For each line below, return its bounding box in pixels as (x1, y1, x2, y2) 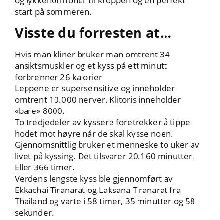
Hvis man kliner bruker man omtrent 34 (14, 49, 170, 60)
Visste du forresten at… (14, 24, 171, 42)
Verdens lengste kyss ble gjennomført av (14, 173, 173, 185)
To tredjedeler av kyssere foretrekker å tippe (14, 116, 191, 128)
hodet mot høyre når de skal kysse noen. (14, 128, 174, 139)
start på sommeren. (14, 6, 92, 18)
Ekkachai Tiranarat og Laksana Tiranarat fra (14, 184, 181, 196)
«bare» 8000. (14, 105, 65, 117)
